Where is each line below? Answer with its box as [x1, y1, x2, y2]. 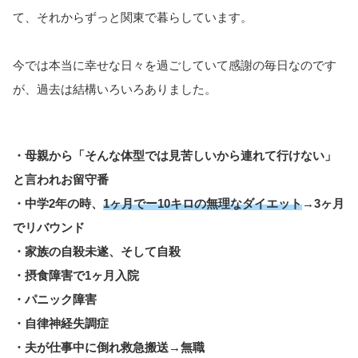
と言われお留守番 [13, 172, 109, 186]
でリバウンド [13, 220, 85, 234]
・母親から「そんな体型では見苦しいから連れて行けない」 [13, 148, 336, 162]
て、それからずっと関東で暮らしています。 [13, 10, 253, 25]
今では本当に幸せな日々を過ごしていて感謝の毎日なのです [13, 58, 336, 73]
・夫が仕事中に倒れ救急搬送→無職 [13, 340, 205, 354]
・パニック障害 [13, 292, 97, 306]
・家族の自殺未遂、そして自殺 [13, 244, 181, 258]
